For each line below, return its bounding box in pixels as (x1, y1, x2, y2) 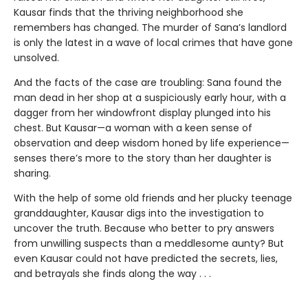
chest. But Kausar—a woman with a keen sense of (14, 121, 252, 135)
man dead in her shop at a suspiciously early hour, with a (14, 91, 286, 105)
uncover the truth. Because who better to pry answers (14, 221, 274, 236)
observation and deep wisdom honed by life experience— (14, 136, 289, 151)
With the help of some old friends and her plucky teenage (14, 191, 292, 206)
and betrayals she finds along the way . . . (14, 267, 211, 281)
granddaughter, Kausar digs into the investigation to (14, 206, 264, 221)
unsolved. (14, 51, 59, 65)
